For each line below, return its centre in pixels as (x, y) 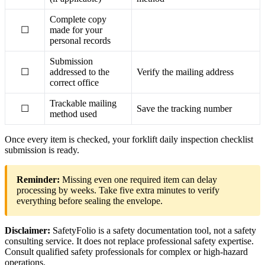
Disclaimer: (28, 230)
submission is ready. (42, 150)
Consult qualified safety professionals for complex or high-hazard (126, 251)
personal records (80, 40)
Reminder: (38, 179)
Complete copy (78, 19)
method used (73, 114)
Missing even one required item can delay (138, 179)
